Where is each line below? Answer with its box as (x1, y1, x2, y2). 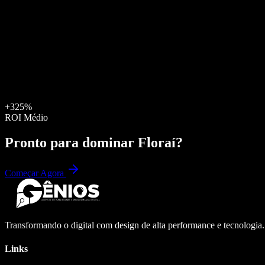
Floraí (138, 134, 176, 150)
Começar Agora (5, 168, 66, 179)
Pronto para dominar (5, 134, 138, 150)
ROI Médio (5, 112, 48, 122)
